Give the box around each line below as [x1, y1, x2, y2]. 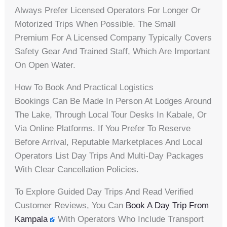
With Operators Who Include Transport [55, 214, 204, 224]
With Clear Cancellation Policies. [15, 165, 139, 175]
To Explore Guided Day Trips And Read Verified [15, 187, 194, 197]
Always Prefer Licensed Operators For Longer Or [15, 6, 201, 16]
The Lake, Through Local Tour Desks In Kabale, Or [15, 110, 207, 120]
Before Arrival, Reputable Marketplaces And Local [15, 137, 203, 147]
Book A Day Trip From [126, 201, 209, 211]
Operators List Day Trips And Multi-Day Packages [15, 151, 204, 161]
